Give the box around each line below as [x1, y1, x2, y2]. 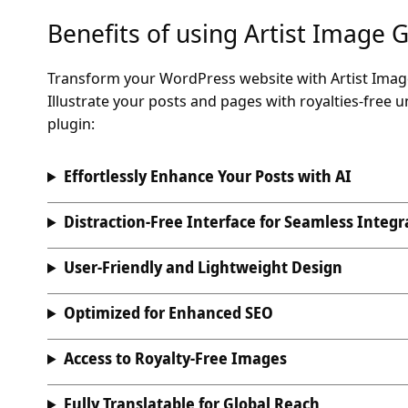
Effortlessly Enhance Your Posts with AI [64, 166, 352, 188]
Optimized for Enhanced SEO [64, 302, 274, 324]
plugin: [47, 112, 95, 134]
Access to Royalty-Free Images [64, 348, 288, 370]
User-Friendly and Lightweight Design [64, 257, 343, 279]
